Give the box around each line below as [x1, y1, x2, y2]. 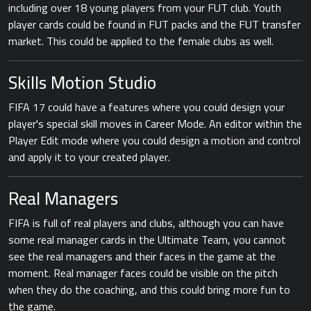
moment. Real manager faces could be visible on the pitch [8, 262, 278, 283]
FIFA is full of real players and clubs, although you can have [8, 212, 284, 233]
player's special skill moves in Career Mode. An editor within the [8, 112, 302, 134]
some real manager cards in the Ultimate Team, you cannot [8, 228, 286, 250]
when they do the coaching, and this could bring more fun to [8, 278, 290, 300]
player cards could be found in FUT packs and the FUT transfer [8, 13, 301, 35]
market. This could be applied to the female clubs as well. [8, 30, 274, 51]
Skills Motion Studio [8, 65, 156, 99]
